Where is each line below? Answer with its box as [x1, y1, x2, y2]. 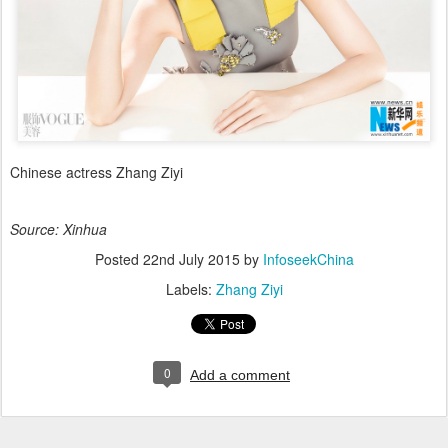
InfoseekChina [262, 248, 354, 269]
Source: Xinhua [10, 218, 107, 239]
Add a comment [190, 366, 290, 383]
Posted [94, 248, 143, 269]
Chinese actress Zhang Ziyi [10, 161, 183, 182]
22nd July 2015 [142, 248, 240, 269]
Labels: [165, 278, 216, 299]
